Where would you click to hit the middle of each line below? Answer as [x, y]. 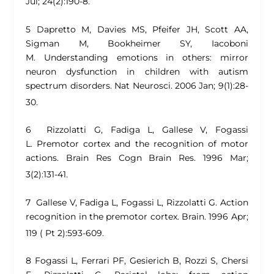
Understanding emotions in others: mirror [146, 57]
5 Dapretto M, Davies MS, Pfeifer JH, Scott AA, [137, 29]
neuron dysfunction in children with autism [137, 71]
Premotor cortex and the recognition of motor [143, 144]
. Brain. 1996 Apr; [213, 216]
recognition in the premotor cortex [102, 216]
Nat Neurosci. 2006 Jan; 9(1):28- [180, 85]
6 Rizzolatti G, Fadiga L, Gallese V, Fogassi [137, 130]
